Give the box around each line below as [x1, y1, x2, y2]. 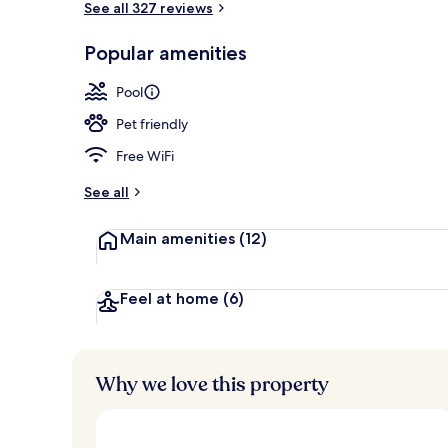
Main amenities [120, 228, 235, 248]
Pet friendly [116, 114, 188, 133]
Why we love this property [96, 370, 329, 398]
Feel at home [120, 288, 219, 308]
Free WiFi [116, 146, 174, 165]
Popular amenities [84, 40, 247, 65]
